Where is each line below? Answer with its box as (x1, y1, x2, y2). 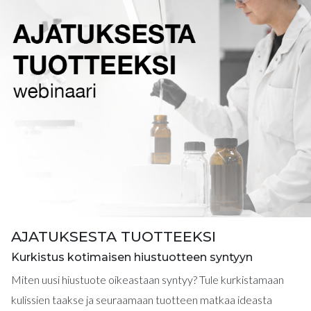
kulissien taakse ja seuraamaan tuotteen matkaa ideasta (11, 293, 272, 306)
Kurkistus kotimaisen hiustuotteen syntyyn (11, 251, 253, 264)
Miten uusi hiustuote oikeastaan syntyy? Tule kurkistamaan (11, 273, 284, 286)
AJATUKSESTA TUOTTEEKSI (11, 228, 216, 245)
